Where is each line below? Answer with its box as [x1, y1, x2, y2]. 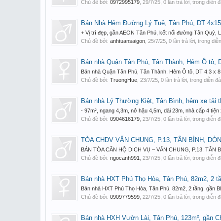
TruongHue [110, 77, 137, 83]
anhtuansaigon [110, 38, 145, 44]
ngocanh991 [110, 155, 140, 161]
